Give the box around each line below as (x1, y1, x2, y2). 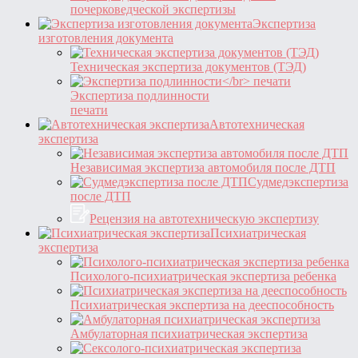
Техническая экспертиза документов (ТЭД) (70, 59, 306, 74)
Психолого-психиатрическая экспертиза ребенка (70, 268, 336, 283)
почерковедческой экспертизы (70, 2, 236, 16)
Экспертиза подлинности (70, 88, 209, 102)
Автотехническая (209, 117, 304, 131)
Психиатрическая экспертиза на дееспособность (70, 297, 334, 312)
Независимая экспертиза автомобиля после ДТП (70, 160, 336, 174)
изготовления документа (38, 30, 173, 45)
